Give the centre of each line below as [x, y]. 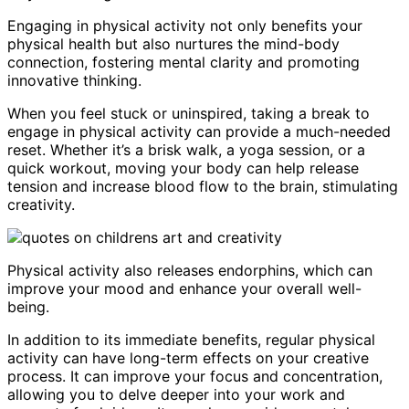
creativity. [41, 205]
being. [28, 307]
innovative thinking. [74, 81]
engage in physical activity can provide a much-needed [199, 132]
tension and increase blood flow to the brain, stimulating [203, 187]
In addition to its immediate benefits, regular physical [191, 340]
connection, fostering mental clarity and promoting [184, 63]
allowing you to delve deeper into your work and [176, 395]
